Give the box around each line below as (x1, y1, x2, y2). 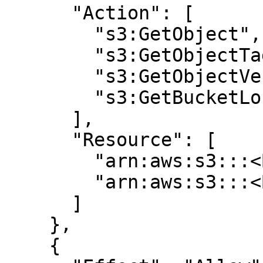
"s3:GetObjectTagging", (5, 45, 94, 66)
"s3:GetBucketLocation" (5, 87, 94, 108)
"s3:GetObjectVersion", (5, 66, 94, 87)
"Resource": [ (5, 129, 72, 150)
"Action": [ (5, 2, 72, 23)
